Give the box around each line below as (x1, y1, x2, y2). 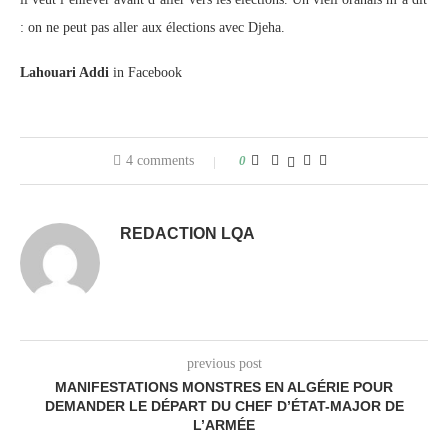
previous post (186, 356, 262, 371)
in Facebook (113, 65, 182, 80)
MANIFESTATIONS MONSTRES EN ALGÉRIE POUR (55, 379, 393, 395)
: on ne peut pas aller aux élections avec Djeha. (20, 20, 285, 35)
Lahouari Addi (20, 65, 113, 80)
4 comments (126, 153, 194, 168)
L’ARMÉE (193, 417, 255, 433)
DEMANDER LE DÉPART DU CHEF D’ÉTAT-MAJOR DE (44, 398, 404, 414)
